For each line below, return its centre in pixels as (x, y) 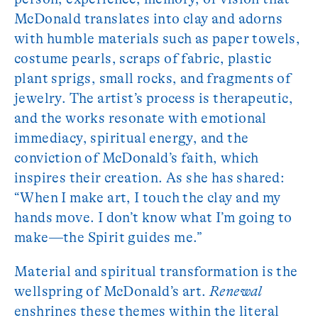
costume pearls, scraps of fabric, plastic (143, 59)
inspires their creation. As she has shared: (150, 178)
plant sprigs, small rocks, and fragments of (153, 78)
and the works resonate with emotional (141, 118)
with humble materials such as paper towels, (158, 39)
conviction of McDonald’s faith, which (137, 158)
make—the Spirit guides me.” (109, 237)
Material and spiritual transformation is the (156, 272)
